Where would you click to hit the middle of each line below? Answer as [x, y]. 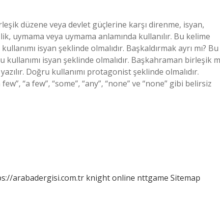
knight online [110, 178]
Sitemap [185, 178]
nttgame [153, 178]
